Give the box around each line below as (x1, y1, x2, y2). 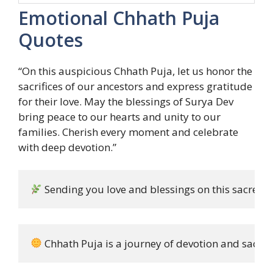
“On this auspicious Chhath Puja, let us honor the (18, 63, 252, 78)
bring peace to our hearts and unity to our (18, 109, 221, 124)
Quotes (18, 27, 83, 52)
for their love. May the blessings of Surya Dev (18, 94, 233, 108)
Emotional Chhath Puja (18, 5, 219, 30)
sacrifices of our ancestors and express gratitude (18, 79, 252, 93)
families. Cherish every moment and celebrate (18, 124, 238, 139)
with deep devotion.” (18, 140, 116, 154)
